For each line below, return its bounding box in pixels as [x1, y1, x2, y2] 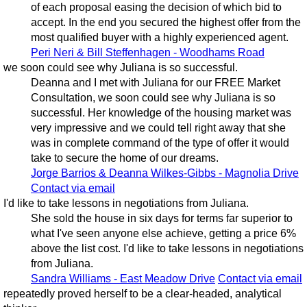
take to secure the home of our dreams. [30, 152, 219, 164]
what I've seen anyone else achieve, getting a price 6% [30, 228, 296, 240]
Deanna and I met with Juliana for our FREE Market [30, 77, 280, 89]
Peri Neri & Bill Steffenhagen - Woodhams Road [30, 47, 265, 59]
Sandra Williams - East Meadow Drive [30, 273, 215, 285]
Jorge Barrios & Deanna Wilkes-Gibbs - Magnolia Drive [30, 167, 299, 180]
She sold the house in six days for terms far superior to [30, 212, 293, 225]
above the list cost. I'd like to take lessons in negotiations [30, 243, 304, 255]
